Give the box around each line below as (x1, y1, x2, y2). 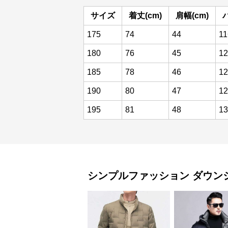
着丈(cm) (129, 11, 162, 20)
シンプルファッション (88, 170, 189, 181)
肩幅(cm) (176, 11, 209, 20)
